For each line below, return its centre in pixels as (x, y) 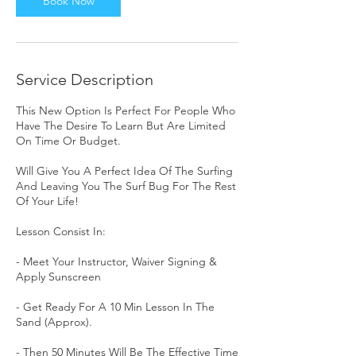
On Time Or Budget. (68, 141)
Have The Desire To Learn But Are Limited (121, 126)
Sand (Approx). (54, 322)
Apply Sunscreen (58, 277)
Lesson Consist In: (61, 231)
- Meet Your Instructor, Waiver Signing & (116, 261)
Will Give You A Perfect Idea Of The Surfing (124, 171)
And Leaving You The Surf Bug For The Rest (126, 186)
